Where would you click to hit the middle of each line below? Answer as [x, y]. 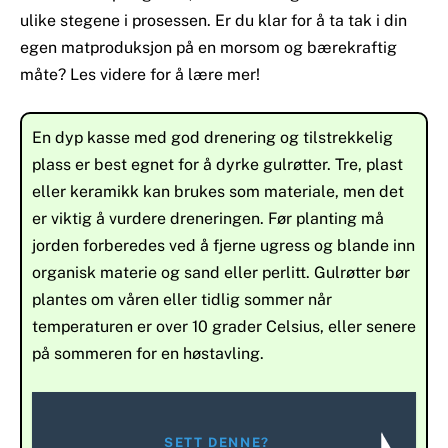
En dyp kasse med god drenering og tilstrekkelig [212, 138]
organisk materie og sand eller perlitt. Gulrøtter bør [221, 273]
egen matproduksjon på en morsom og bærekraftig [208, 47]
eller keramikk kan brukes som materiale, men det [218, 192]
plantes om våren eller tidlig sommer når [182, 300]
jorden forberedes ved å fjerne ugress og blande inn [223, 246]
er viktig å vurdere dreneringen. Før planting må [208, 219]
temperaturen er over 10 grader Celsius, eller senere [224, 327]
